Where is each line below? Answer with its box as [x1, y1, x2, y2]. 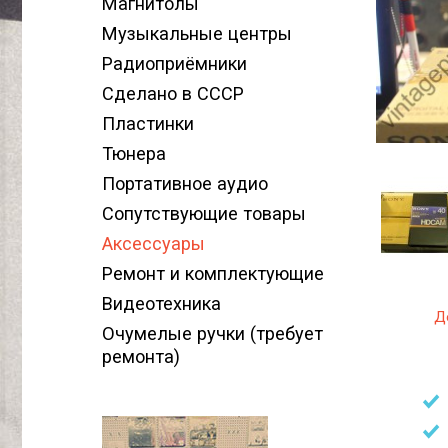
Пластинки [102, 113, 194, 134]
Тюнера [102, 143, 166, 164]
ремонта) [102, 346, 180, 367]
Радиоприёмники [102, 53, 247, 74]
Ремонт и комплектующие [102, 263, 324, 284]
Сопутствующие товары [102, 203, 306, 224]
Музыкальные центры [102, 23, 292, 44]
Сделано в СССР [102, 83, 244, 104]
